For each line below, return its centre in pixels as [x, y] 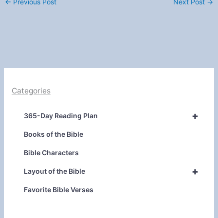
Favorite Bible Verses [58, 189]
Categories [31, 91]
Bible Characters [51, 152]
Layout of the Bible [54, 171]
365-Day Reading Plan [61, 115]
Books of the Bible [53, 134]
